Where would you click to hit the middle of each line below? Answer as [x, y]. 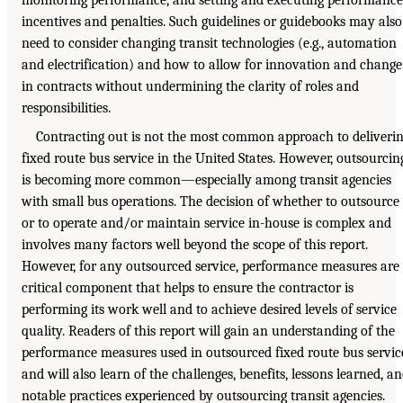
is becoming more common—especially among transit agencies [206, 179]
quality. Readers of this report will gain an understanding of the [208, 331]
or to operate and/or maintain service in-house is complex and [206, 223]
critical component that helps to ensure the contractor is [188, 287]
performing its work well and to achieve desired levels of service [209, 309]
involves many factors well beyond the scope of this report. [195, 244]
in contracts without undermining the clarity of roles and [190, 86]
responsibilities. [66, 107]
